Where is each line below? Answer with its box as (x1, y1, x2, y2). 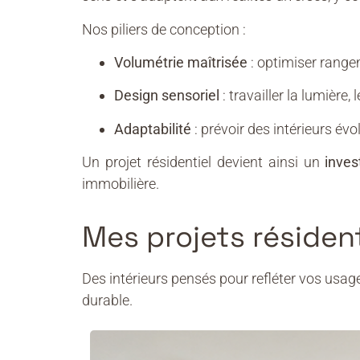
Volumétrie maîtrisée (114, 53, 247, 71)
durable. (82, 291, 133, 309)
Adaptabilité (114, 120, 191, 137)
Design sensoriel (114, 87, 219, 104)
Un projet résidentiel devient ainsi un (82, 153, 325, 171)
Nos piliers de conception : (82, 20, 246, 38)
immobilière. (82, 175, 159, 193)
